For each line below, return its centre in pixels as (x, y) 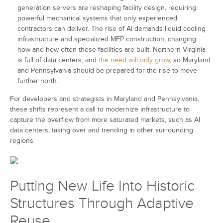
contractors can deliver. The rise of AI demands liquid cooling (111, 29)
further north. (39, 81)
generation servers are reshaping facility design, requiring (107, 8)
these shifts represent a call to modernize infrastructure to (100, 110)
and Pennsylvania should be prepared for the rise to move (107, 71)
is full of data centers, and (58, 60)
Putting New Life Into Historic (102, 186)
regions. (23, 141)
